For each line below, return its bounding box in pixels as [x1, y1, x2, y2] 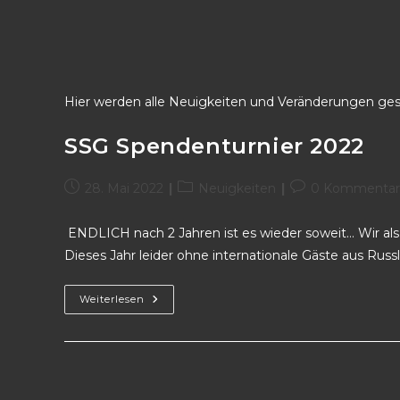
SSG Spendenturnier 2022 [64, 133, 364, 159]
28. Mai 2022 [85, 180, 163, 196]
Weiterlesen [79, 293, 145, 305]
